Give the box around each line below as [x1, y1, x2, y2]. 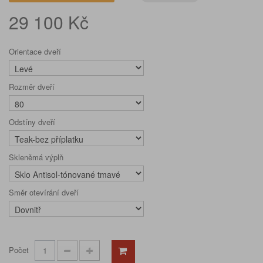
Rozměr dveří [9, 81, 57, 92]
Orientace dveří [9, 46, 63, 57]
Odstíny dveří [9, 116, 58, 127]
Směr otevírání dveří [9, 187, 81, 198]
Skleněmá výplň [9, 151, 66, 163]
